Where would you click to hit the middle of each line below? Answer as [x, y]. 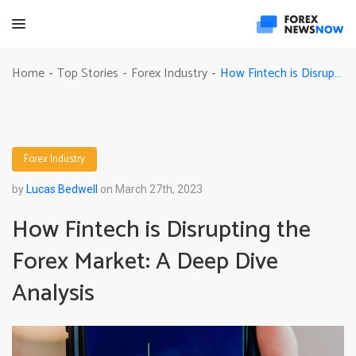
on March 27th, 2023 [150, 189]
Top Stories [88, 74]
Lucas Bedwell [62, 189]
